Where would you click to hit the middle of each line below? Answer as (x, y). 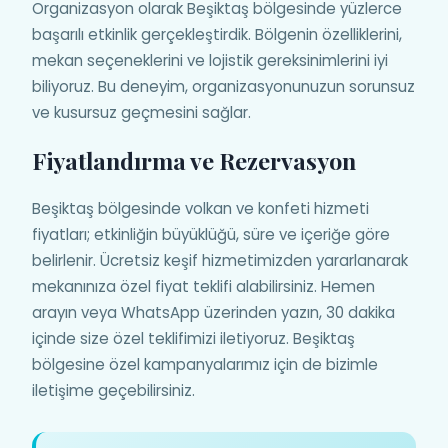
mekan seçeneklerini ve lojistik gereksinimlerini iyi (210, 60)
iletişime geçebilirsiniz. (113, 390)
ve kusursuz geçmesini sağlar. (141, 112)
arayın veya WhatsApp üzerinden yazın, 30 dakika (213, 312)
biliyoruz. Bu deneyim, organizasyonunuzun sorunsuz (223, 86)
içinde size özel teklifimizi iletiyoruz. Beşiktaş (193, 338)
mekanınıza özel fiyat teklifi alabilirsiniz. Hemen (203, 286)
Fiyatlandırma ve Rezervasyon (194, 160)
